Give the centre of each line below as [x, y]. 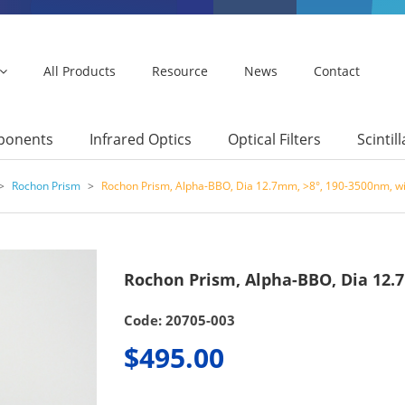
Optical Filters [274, 139]
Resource [180, 71]
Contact [337, 71]
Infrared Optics [141, 139]
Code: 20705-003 [179, 320]
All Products [80, 71]
